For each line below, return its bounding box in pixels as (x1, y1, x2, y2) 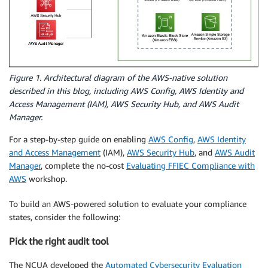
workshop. (26, 173, 67, 184)
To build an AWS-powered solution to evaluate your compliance (9, 198, 246, 209)
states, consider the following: (9, 211, 120, 222)
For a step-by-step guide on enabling (9, 133, 148, 144)
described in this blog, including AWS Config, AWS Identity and (9, 85, 243, 96)
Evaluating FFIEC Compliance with (126, 160, 255, 170)
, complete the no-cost (41, 160, 126, 170)
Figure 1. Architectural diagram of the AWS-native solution (9, 72, 227, 83)
